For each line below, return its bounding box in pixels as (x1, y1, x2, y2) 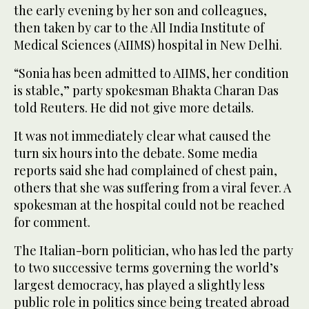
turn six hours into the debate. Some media (14, 145, 257, 162)
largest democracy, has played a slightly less (14, 277, 265, 294)
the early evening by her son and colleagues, (14, 2, 267, 19)
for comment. (14, 214, 90, 231)
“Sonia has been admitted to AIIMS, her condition (14, 65, 289, 82)
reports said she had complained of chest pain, (14, 162, 277, 179)
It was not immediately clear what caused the (14, 128, 271, 145)
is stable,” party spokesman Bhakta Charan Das (14, 82, 279, 99)
